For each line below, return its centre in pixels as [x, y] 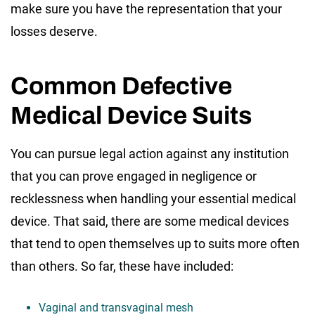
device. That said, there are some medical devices [150, 221]
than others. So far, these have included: [122, 266]
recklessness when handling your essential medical [153, 198]
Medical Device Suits [131, 115]
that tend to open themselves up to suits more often [155, 243]
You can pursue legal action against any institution [150, 153]
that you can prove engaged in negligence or [134, 176]
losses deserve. [54, 31]
